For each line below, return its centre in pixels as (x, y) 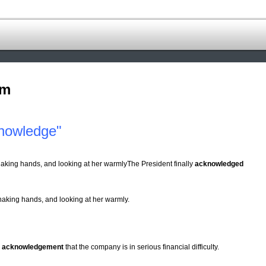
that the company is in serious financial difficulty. (141, 247)
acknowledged (219, 164)
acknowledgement (33, 247)
